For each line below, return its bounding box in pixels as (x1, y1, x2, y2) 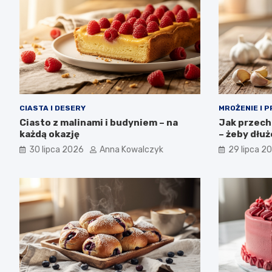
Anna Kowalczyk (100, 144, 163, 155)
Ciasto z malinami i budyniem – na (19, 117, 178, 128)
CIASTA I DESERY (19, 103, 86, 112)
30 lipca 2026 (29, 144, 84, 155)
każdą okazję (19, 128, 80, 140)
